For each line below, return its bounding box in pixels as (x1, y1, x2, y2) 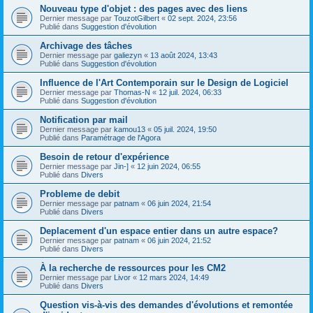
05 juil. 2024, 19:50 (154, 124, 217, 133)
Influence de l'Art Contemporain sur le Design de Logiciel (40, 77, 289, 88)
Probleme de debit (40, 188, 119, 199)
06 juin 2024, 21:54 (147, 198, 211, 208)
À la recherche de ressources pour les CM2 (40, 262, 226, 273)
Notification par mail (40, 114, 128, 125)
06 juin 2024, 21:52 (147, 235, 211, 245)
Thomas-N (114, 87, 150, 96)
